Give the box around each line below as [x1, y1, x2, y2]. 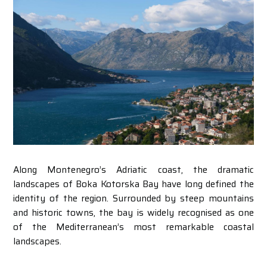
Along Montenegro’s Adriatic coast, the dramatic [13, 162, 254, 177]
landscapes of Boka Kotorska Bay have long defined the [13, 176, 254, 191]
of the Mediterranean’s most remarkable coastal [13, 219, 254, 234]
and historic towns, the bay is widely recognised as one [13, 205, 254, 220]
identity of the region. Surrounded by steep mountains [13, 191, 254, 206]
